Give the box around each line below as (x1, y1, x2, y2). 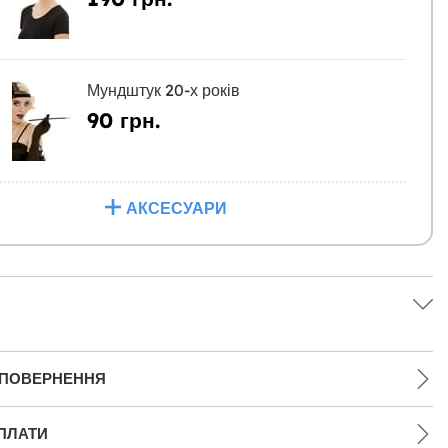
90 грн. (86, 107, 160, 133)
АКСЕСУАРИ (126, 198, 228, 218)
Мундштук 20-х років (86, 80, 240, 100)
